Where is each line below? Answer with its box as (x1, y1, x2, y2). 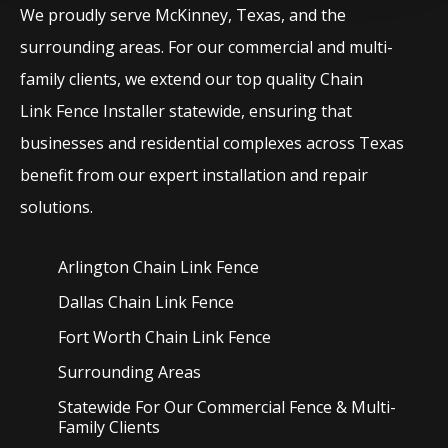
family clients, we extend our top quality (20, 68, 321, 91)
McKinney (155, 4, 229, 27)
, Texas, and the (228, 4, 347, 27)
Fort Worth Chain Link (58, 326, 229, 349)
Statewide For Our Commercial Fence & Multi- (58, 396, 397, 419)
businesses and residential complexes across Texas (20, 132, 405, 155)
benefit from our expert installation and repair (20, 164, 369, 187)
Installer (103, 100, 170, 123)
